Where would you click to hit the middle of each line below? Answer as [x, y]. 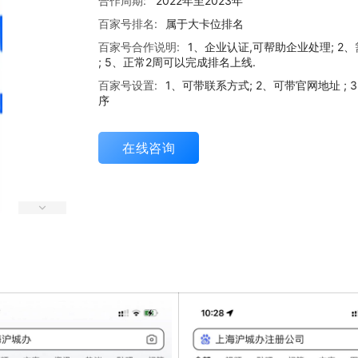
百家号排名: [128, 24]
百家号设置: [128, 86]
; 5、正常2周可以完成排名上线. [177, 62]
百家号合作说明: [139, 47]
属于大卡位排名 [205, 24]
